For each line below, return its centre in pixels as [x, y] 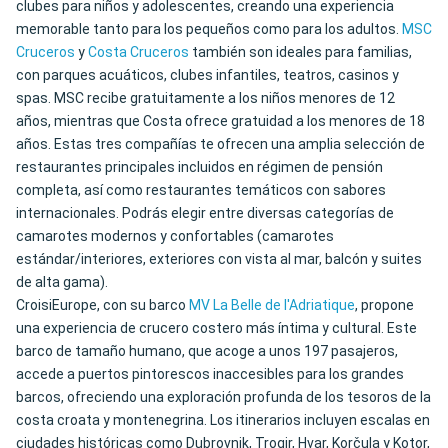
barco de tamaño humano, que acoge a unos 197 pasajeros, [207, 351]
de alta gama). [62, 282]
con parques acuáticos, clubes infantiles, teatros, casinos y [207, 75]
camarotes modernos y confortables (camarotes [175, 236]
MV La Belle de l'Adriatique [272, 305]
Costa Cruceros [138, 52]
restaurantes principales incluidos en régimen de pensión [199, 167]
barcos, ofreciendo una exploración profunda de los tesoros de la [223, 397]
